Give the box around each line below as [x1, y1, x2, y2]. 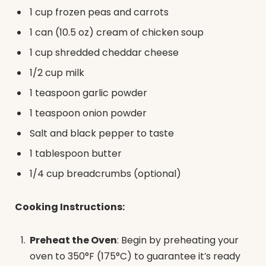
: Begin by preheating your [117, 233, 239, 247]
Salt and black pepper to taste [30, 126, 174, 141]
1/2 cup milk [30, 66, 84, 80]
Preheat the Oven [30, 233, 117, 247]
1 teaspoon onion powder [30, 106, 147, 121]
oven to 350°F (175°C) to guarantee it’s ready [30, 249, 240, 263]
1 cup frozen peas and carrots [30, 5, 169, 20]
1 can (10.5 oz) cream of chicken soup [30, 26, 204, 40]
